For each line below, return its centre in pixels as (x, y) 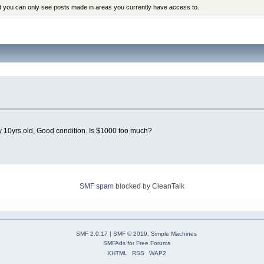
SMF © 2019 (130, 233)
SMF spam (97, 186)
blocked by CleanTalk (149, 186)
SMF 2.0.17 (92, 233)
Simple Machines (174, 233)
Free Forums (153, 243)
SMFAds (114, 243)
